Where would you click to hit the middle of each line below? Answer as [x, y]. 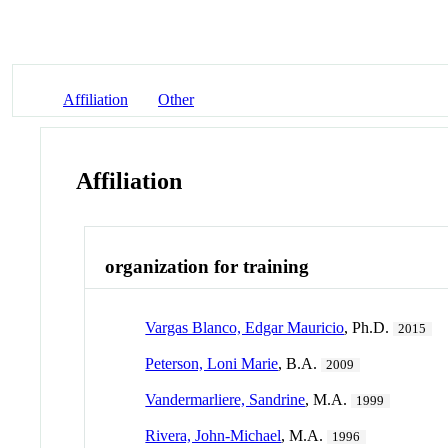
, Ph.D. [369, 327]
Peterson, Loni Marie [212, 363]
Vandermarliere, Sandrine [225, 399]
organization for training [207, 267]
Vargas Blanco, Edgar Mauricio [245, 327]
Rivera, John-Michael [213, 435]
